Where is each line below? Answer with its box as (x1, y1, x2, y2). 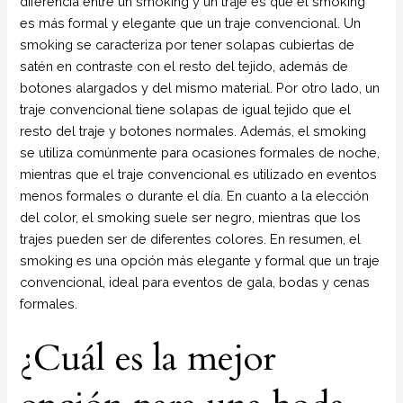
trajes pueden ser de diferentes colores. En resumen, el (20, 231, 362, 247)
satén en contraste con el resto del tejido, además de (20, 58, 349, 75)
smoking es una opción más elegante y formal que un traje (20, 253, 381, 269)
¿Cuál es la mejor (20, 334, 277, 384)
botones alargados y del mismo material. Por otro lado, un (20, 80, 381, 96)
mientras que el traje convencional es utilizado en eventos (20, 166, 378, 183)
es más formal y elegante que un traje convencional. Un (20, 15, 362, 31)
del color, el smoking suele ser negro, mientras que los (20, 210, 362, 226)
